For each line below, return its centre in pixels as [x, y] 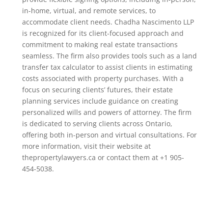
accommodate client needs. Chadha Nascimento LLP [108, 22]
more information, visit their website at [86, 146]
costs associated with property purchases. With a [103, 78]
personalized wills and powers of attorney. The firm [107, 112]
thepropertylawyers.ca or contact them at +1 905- [103, 157]
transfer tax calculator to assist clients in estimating [107, 67]
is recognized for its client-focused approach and [103, 33]
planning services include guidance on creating [100, 101]
